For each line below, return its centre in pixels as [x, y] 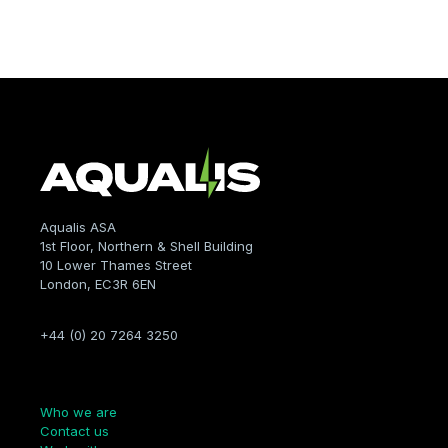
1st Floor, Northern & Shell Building [146, 246]
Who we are [78, 412]
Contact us [74, 431]
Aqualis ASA [77, 227]
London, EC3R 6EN [97, 284]
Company [72, 380]
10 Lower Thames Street [115, 265]
